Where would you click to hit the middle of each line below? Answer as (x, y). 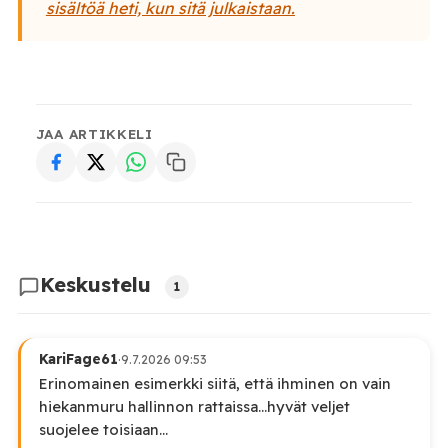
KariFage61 (78, 359)
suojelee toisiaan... (103, 430)
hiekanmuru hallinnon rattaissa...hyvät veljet (194, 407)
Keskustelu (98, 285)
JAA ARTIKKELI (94, 134)
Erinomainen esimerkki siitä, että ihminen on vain (214, 384)
